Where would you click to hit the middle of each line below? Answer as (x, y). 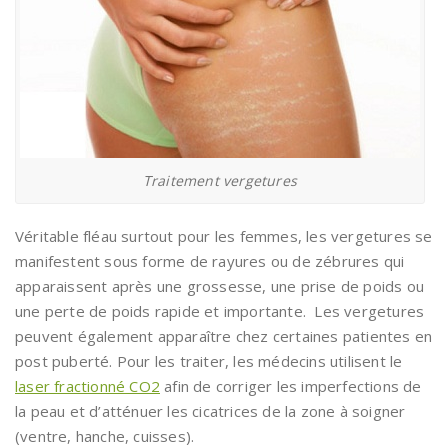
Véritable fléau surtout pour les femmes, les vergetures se (224, 236)
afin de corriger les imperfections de (291, 386)
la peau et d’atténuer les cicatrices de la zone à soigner (210, 411)
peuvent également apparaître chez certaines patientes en (224, 336)
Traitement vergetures (220, 180)
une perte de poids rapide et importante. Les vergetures (220, 311)
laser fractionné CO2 (87, 386)
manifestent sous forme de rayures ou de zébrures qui (210, 261)
